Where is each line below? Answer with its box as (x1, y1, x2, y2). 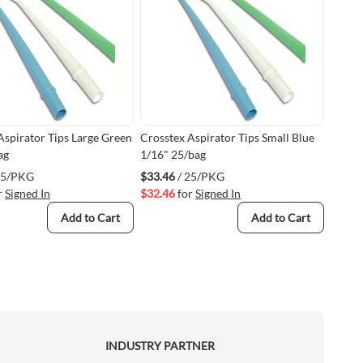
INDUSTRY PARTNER (105, 339, 215, 352)
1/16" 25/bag (140, 147, 206, 161)
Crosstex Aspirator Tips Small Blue (140, 130, 314, 144)
